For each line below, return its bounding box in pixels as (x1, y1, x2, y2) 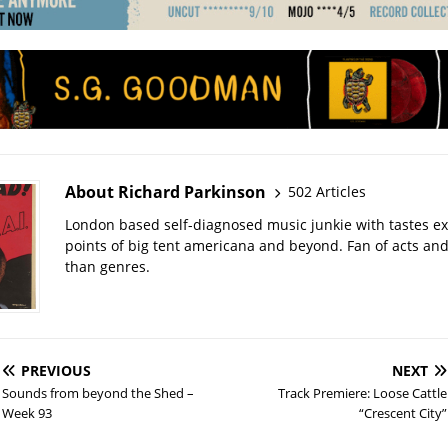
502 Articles (287, 182, 366, 202)
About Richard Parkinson (64, 180, 266, 203)
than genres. (64, 256, 150, 276)
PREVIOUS (20, 360, 91, 380)
